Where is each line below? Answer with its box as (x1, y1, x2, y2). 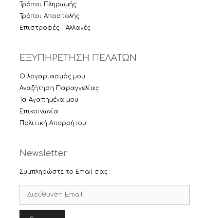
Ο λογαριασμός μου (19, 73, 85, 80)
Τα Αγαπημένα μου (19, 96, 78, 103)
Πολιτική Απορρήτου (19, 119, 86, 127)
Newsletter (19, 148, 67, 158)
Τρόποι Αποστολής (19, 12, 79, 19)
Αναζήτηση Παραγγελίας (19, 84, 99, 91)
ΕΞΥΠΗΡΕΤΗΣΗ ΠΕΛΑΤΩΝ (19, 53, 137, 63)
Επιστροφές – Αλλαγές (19, 24, 91, 31)
